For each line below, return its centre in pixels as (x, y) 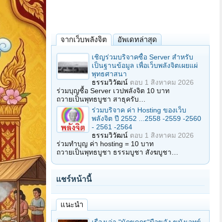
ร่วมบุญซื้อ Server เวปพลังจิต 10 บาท (113, 91)
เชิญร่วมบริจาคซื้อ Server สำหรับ (142, 57)
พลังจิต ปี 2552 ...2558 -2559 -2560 (146, 118)
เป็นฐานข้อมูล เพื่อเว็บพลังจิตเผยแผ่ (145, 65)
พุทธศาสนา (109, 74)
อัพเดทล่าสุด (137, 39)
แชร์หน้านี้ (74, 179)
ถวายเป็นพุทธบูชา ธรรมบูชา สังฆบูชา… (117, 152)
